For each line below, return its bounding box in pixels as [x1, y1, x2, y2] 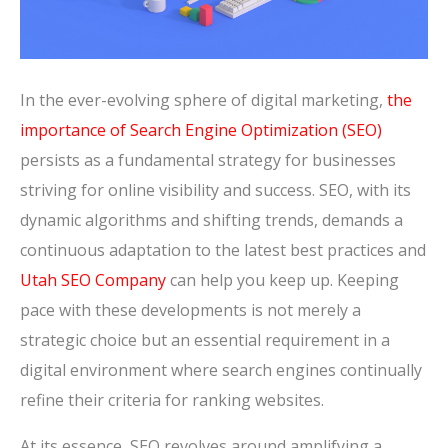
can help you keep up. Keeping [166, 269, 399, 292]
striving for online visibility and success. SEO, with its [20, 179, 411, 202]
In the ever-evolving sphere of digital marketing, [20, 89, 387, 112]
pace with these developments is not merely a [20, 299, 361, 322]
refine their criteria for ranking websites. [20, 389, 324, 412]
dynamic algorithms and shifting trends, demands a [20, 209, 403, 232]
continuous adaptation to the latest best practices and [20, 239, 426, 262]
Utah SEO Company [20, 269, 166, 292]
